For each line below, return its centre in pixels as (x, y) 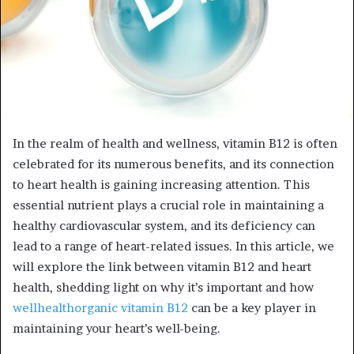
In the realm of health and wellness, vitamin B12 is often (175, 143)
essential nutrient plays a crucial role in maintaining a (168, 205)
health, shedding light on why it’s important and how (163, 287)
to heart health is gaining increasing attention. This (161, 184)
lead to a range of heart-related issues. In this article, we (173, 246)
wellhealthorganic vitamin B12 (100, 307)
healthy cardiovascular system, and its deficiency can (164, 225)
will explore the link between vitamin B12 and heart (162, 266)
